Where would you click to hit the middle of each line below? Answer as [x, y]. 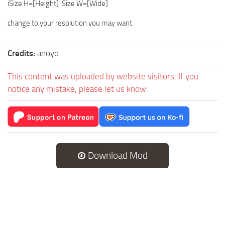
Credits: [22, 53]
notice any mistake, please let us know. [78, 89]
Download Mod [117, 155]
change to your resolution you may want [70, 23]
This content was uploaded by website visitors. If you [103, 76]
